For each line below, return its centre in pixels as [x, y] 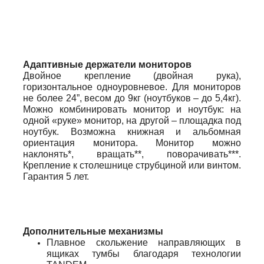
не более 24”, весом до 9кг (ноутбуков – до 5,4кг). [132, 98]
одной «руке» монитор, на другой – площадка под [132, 121]
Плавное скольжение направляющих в [144, 243]
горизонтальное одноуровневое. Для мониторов [132, 87]
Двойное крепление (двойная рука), [132, 76]
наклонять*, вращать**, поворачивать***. [132, 154]
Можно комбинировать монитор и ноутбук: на [132, 110]
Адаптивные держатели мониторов [107, 65]
